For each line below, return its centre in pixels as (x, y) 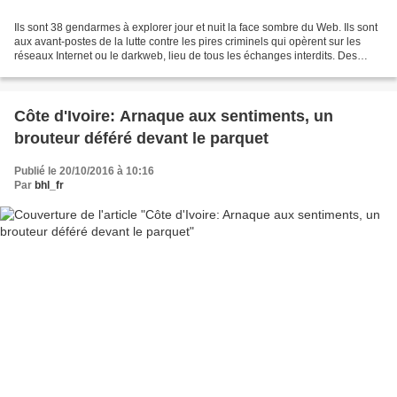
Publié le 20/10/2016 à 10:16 (84, 171)
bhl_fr (49, 186)
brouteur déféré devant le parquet (141, 139)
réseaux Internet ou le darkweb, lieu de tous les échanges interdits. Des (186, 56)
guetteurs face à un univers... (83, 70)
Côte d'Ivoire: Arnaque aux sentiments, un (174, 117)
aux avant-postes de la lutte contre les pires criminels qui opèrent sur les (187, 42)
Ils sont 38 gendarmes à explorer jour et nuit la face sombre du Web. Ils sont (196, 28)
